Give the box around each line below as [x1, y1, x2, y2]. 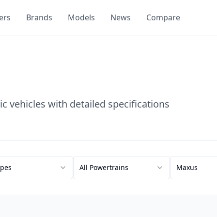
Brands [26, 12, 52, 23]
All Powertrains [79, 163, 128, 172]
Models [68, 12, 95, 23]
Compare [146, 12, 180, 23]
